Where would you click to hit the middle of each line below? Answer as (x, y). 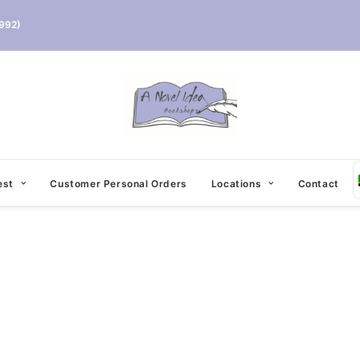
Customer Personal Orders (119, 183)
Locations (236, 183)
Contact (318, 183)
